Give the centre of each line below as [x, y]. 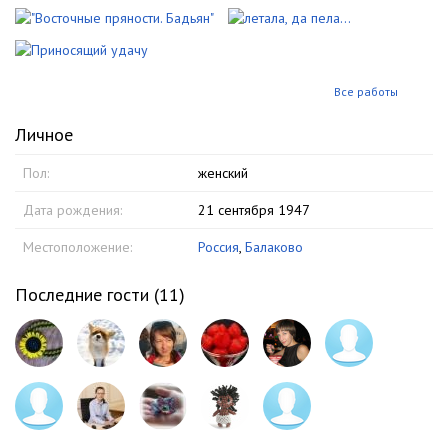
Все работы [366, 91]
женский [223, 172]
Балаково [274, 246]
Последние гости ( [87, 294]
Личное [44, 134]
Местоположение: [77, 246]
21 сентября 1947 [254, 209]
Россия [218, 246]
